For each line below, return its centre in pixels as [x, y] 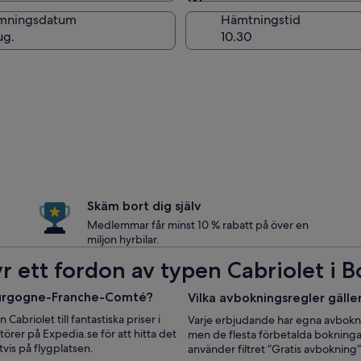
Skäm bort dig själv [144, 206]
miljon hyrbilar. [123, 239]
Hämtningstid [261, 20]
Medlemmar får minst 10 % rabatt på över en [198, 225]
